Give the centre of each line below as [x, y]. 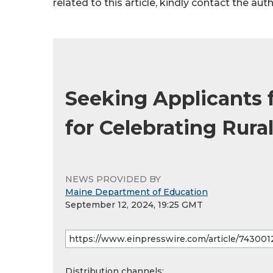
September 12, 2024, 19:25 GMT [134, 205]
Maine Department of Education [136, 192]
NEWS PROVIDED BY [113, 179]
